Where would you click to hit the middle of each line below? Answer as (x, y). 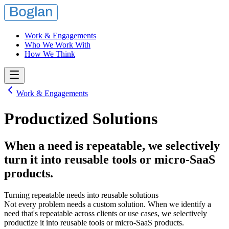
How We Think (50, 54)
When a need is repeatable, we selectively (112, 146)
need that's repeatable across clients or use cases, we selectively (106, 213)
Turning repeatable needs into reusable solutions (81, 195)
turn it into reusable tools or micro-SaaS (110, 160)
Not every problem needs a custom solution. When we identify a (108, 204)
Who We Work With (58, 45)
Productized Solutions (81, 118)
